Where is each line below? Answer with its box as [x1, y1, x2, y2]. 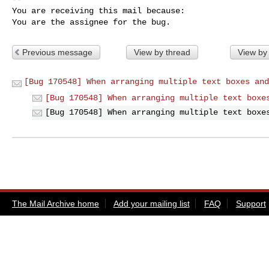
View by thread [133, 47, 190, 57]
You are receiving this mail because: [12, 5, 185, 16]
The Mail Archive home [12, 199, 99, 209]
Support [235, 199, 266, 209]
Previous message [22, 47, 92, 57]
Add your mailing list [113, 199, 190, 209]
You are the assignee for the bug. [12, 17, 171, 27]
